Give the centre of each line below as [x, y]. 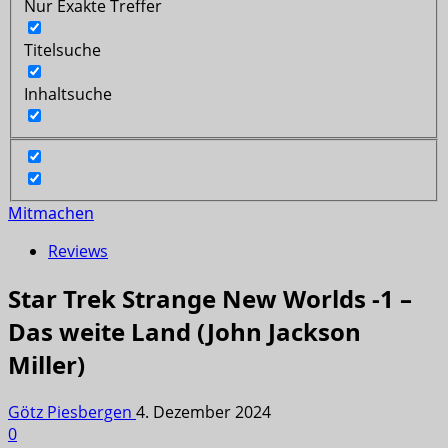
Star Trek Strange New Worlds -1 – [210, 299]
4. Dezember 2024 [203, 412]
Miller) [46, 365]
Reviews [78, 251]
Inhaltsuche [68, 93]
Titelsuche [62, 49]
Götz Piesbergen [72, 412]
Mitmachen [51, 213]
